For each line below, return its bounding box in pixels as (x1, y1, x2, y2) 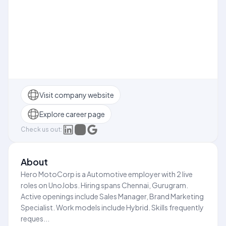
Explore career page (39, 109, 105, 119)
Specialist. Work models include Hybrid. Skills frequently (21, 203, 204, 212)
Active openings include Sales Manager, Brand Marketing (21, 192, 204, 201)
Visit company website (39, 90, 114, 99)
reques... (21, 214, 49, 223)
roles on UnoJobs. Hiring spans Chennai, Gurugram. (21, 181, 188, 190)
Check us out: (21, 126, 62, 133)
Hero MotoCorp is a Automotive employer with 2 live (21, 169, 193, 179)
